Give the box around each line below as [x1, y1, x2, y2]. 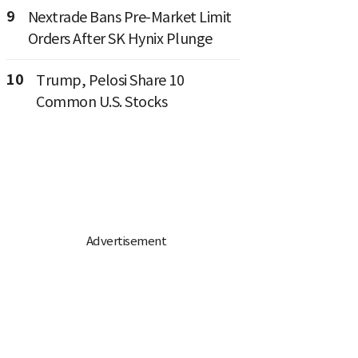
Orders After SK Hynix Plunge [27, 29, 213, 48]
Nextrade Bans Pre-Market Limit [27, 7, 232, 26]
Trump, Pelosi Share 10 [36, 70, 184, 89]
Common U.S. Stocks [36, 92, 167, 111]
